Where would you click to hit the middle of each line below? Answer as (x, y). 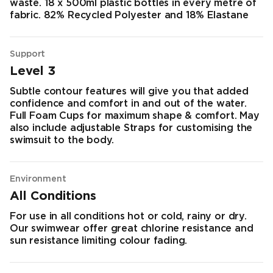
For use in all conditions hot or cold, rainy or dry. (128, 217)
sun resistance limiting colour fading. (99, 241)
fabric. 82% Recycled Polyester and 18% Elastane (129, 16)
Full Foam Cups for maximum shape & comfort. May (135, 116)
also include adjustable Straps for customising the (131, 129)
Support (28, 55)
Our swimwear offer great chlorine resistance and (132, 229)
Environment (38, 179)
